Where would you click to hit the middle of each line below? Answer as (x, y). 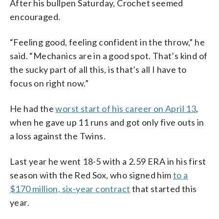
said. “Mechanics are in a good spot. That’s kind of (109, 55)
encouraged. (35, 16)
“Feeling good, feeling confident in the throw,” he (107, 42)
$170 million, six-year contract (70, 188)
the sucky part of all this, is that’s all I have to (98, 69)
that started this (164, 188)
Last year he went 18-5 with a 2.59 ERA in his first (108, 161)
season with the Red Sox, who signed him (91, 175)
